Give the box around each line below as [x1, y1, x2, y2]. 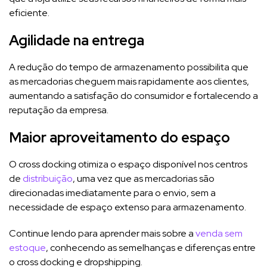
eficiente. [9, 6, 49, 19]
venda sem [195, 226, 243, 240]
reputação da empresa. [9, 103, 108, 116]
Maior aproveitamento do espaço [9, 128, 230, 147]
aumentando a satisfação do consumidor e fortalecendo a [9, 89, 258, 102]
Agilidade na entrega [9, 30, 144, 49]
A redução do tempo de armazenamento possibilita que [9, 60, 249, 73]
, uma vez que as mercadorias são [73, 172, 215, 185]
